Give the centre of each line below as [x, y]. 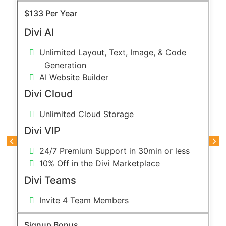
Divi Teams [50, 180]
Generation [65, 65]
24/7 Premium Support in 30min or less [114, 151]
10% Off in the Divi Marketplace [99, 163]
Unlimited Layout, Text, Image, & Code [112, 52]
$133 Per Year [50, 13]
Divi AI [39, 32]
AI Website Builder [74, 77]
